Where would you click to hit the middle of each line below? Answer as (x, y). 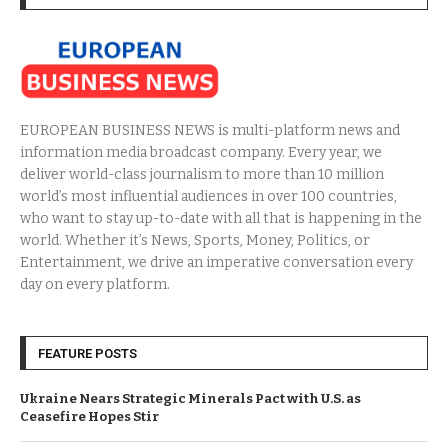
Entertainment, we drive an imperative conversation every (216, 262)
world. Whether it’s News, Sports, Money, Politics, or (195, 240)
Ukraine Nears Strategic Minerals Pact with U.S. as (190, 398)
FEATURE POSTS (87, 353)
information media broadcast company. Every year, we (201, 152)
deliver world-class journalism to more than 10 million (202, 174)
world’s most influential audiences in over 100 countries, (208, 196)
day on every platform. (95, 284)
